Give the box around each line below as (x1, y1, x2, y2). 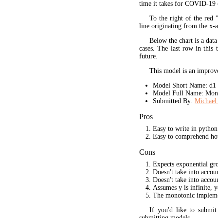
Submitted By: (152, 97, 195, 105)
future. (139, 52, 158, 60)
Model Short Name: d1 (152, 81, 216, 89)
